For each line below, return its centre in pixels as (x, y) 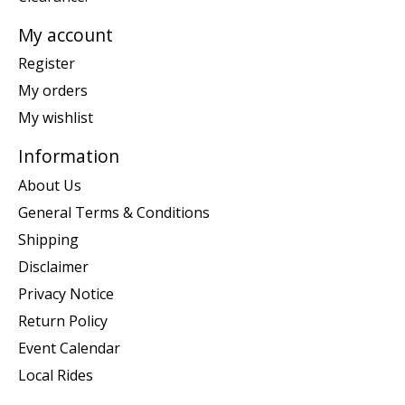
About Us (50, 186)
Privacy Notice (66, 294)
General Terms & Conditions (114, 213)
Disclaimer (53, 267)
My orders (53, 91)
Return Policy (63, 321)
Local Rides (56, 376)
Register (47, 64)
